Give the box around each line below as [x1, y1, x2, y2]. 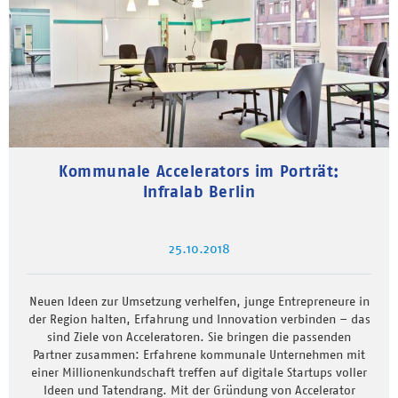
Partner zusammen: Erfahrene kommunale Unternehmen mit [33, 346, 365, 362]
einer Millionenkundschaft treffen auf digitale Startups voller [31, 363, 367, 380]
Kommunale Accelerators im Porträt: [58, 160, 340, 181]
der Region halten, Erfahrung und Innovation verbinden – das [28, 310, 370, 327]
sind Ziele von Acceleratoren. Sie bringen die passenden [47, 328, 351, 345]
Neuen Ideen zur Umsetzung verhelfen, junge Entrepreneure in [28, 292, 370, 309]
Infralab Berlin [142, 180, 256, 202]
